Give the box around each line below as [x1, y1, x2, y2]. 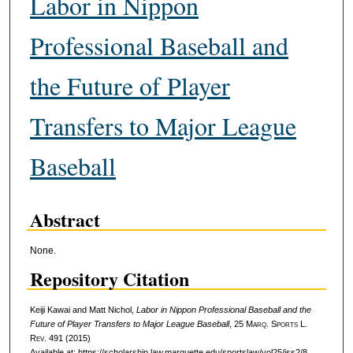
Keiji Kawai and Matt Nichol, [29, 304, 136, 314]
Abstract [29, 206, 100, 234]
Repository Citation [29, 264, 189, 292]
